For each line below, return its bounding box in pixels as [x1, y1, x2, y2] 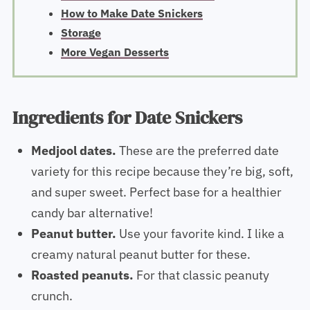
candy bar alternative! [30, 211, 153, 228]
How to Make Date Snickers [60, 6, 203, 20]
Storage [60, 25, 101, 39]
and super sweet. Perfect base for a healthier [30, 190, 282, 207]
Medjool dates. [30, 149, 116, 165]
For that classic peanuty [133, 273, 269, 290]
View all [25, 54, 67, 69]
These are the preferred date [116, 149, 279, 165]
